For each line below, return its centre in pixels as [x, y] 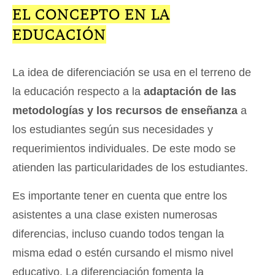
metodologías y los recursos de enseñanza [125, 111]
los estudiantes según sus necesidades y [113, 130]
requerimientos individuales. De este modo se [124, 149]
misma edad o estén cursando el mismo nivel [123, 253]
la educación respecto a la [76, 92]
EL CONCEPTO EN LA [91, 14]
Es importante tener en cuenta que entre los [120, 196]
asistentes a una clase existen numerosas [115, 215]
